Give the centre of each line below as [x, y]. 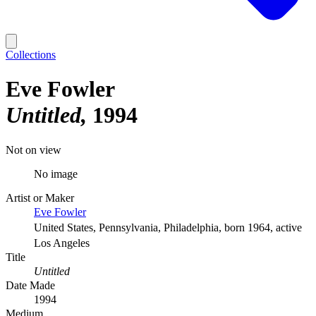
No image [56, 174]
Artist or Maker [40, 197]
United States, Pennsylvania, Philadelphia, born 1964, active [168, 227]
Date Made [30, 285]
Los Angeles [62, 243]
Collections [31, 55]
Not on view [34, 150]
